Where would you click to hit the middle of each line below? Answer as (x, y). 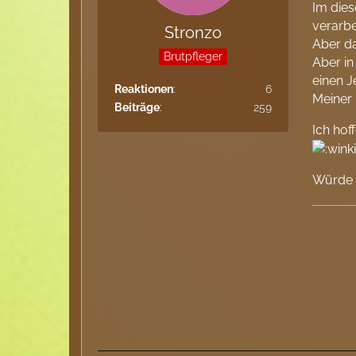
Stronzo (193, 33)
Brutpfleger (193, 57)
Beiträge (137, 108)
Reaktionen (144, 89)
